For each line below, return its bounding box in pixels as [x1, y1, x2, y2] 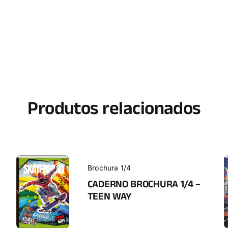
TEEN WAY [87, 190, 131, 206]
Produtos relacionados [27, 98, 201, 126]
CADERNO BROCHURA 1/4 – [87, 178, 201, 194]
